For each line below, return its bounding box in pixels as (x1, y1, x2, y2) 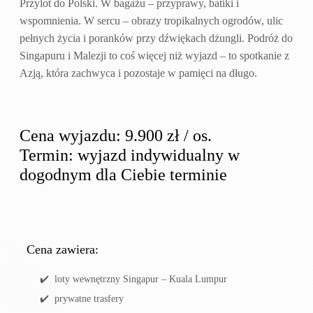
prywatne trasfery (54, 293, 124, 305)
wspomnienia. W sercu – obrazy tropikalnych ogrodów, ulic (20, 14, 283, 27)
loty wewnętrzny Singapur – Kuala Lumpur (54, 274, 227, 285)
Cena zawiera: (27, 242, 99, 257)
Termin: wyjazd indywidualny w (20, 146, 240, 165)
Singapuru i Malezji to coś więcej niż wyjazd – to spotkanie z (20, 49, 289, 61)
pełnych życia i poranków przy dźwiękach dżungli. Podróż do (20, 31, 293, 44)
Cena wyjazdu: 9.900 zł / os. (20, 126, 212, 145)
